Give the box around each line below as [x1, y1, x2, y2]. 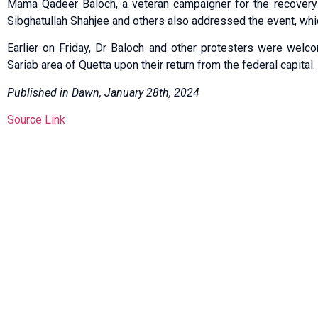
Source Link [7, 113, 65, 127]
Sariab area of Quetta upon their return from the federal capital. [7, 58, 315, 72]
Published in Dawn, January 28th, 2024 [7, 85, 199, 99]
